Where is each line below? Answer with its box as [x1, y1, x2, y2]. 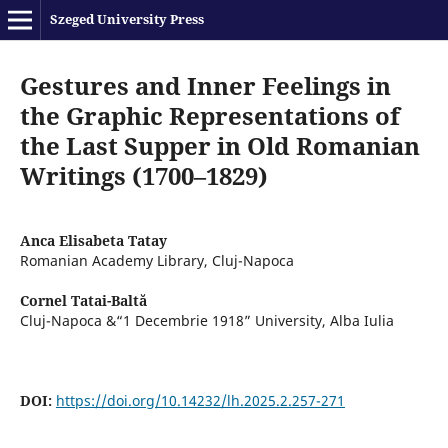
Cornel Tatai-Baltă [19, 290, 147, 310]
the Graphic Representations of [19, 98, 400, 132]
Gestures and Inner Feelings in [19, 68, 391, 102]
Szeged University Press [49, 10, 204, 28]
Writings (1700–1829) [19, 158, 268, 192]
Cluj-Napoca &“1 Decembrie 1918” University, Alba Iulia [19, 310, 394, 330]
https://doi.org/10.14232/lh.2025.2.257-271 [55, 390, 345, 410]
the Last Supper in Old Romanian [19, 128, 420, 162]
